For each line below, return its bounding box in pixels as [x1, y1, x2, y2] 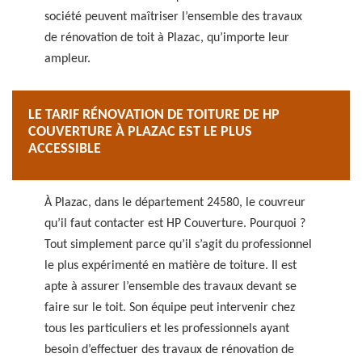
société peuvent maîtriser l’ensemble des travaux [44, 11, 302, 23]
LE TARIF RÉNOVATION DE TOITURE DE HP [28, 107, 280, 123]
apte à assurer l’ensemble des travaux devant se [44, 280, 297, 293]
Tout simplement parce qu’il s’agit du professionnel [44, 238, 312, 251]
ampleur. [44, 53, 90, 65]
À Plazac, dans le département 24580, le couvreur [44, 196, 305, 209]
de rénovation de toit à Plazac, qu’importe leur [44, 32, 289, 44]
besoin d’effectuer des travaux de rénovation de [44, 343, 294, 356]
